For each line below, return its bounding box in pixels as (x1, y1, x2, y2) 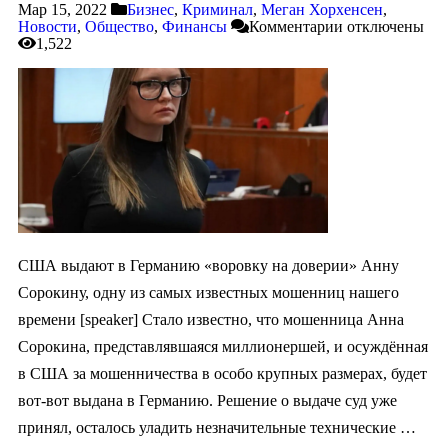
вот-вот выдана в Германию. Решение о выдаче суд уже (18, 392, 397, 410)
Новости (18, 18, 77, 36)
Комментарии (249, 18, 343, 36)
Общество (85, 18, 154, 36)
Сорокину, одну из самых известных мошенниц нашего (18, 284, 399, 302)
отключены (343, 18, 424, 36)
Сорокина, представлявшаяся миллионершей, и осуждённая (18, 338, 428, 356)
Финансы (162, 18, 227, 36)
